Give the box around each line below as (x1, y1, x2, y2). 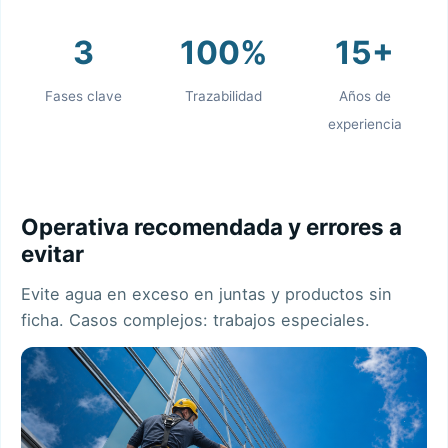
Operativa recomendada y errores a (21, 213, 402, 241)
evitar (21, 240, 84, 268)
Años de (338, 88, 391, 105)
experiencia (327, 116, 402, 133)
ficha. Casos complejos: (21, 310, 213, 331)
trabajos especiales (213, 310, 365, 331)
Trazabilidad (185, 88, 263, 105)
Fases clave (44, 88, 122, 105)
